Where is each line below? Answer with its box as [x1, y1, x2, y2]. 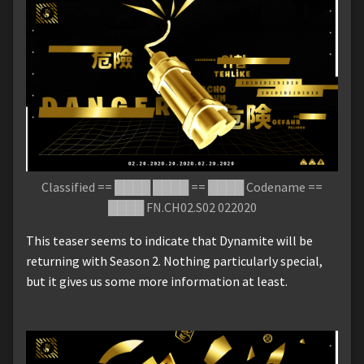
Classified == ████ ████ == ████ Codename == [41, 179, 323, 196]
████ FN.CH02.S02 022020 [107, 199, 257, 216]
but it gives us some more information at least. [26, 273, 288, 290]
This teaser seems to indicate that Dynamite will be [26, 232, 313, 249]
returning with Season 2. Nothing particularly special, [26, 253, 323, 270]
